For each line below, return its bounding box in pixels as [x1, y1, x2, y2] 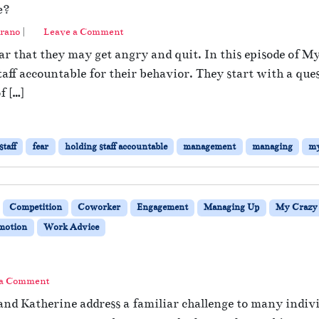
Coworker [78, 202, 121, 214]
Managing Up [204, 202, 260, 214]
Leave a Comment [43, 25, 124, 38]
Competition [9, 202, 62, 214]
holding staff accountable [64, 140, 167, 152]
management [183, 140, 236, 152]
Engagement [136, 202, 188, 214]
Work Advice [43, 221, 99, 234]
